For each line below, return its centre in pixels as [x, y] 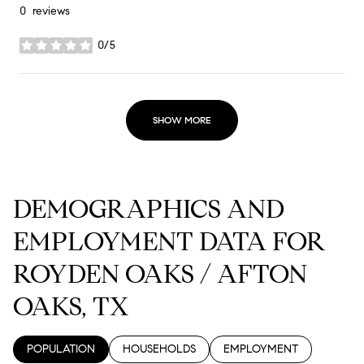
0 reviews [45, 11]
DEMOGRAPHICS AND [149, 208]
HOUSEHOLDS [159, 349]
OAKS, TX [71, 306]
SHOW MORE [182, 119]
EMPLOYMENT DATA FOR [169, 241]
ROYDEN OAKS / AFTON [160, 273]
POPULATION [61, 349]
